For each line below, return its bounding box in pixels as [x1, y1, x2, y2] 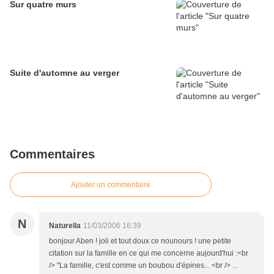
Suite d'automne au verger [10, 68, 119, 78]
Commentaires [10, 147, 95, 161]
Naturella [49, 221, 81, 230]
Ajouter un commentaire [71, 180, 150, 189]
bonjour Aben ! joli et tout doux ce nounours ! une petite [49, 237, 231, 245]
